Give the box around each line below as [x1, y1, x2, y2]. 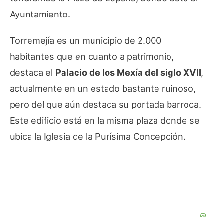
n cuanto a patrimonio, [80, 50, 174, 62]
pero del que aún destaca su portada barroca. [10, 98, 201, 109]
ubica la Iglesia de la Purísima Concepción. [10, 130, 186, 141]
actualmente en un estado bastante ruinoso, [10, 82, 196, 93]
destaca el [10, 66, 55, 77]
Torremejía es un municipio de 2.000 [10, 34, 161, 46]
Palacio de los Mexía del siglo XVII [55, 66, 201, 77]
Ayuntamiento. [10, 8, 70, 19]
